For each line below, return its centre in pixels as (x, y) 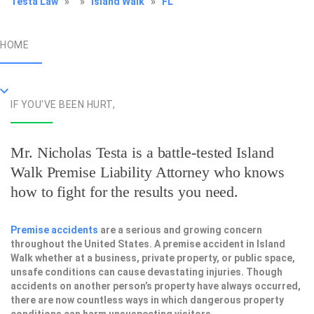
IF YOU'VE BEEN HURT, (63, 104)
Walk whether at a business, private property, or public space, (153, 258)
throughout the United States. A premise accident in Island (148, 244)
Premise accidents (54, 230)
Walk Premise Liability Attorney (110, 172)
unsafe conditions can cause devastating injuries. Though (146, 272)
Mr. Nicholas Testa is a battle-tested (124, 152)
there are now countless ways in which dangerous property (147, 300)
